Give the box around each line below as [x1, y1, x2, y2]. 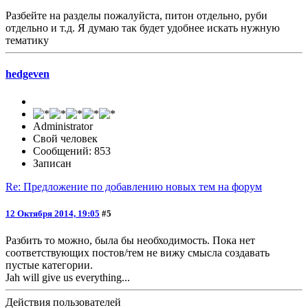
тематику [5, 34, 49, 47]
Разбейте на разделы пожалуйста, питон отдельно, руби [5, 10, 267, 22]
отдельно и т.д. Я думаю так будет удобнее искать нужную [5, 22, 280, 34]
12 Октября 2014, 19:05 [5, 208, 100, 219]
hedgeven [5, 68, 49, 80]
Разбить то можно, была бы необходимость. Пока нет [5, 234, 255, 246]
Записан [33, 157, 71, 169]
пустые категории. [5, 258, 93, 271]
